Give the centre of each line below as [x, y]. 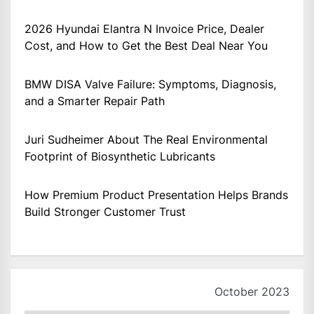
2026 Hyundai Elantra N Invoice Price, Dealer [144, 28]
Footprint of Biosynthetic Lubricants [120, 156]
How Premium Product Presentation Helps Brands [156, 194]
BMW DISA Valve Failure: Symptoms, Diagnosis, [150, 84]
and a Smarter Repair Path [95, 101]
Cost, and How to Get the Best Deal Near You [146, 45]
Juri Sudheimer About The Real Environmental [146, 139]
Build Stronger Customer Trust [105, 211]
